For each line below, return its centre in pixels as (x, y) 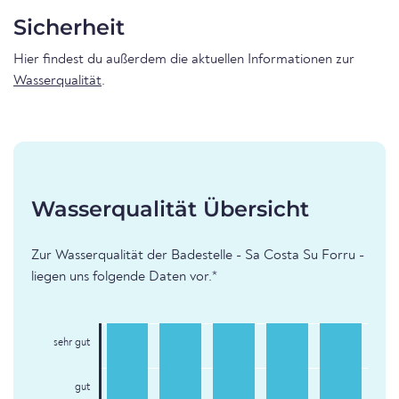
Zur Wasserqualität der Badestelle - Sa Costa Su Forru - (198, 256)
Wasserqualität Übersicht (170, 209)
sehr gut (71, 343)
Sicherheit (69, 28)
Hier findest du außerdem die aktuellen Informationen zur (184, 60)
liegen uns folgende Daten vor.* (124, 277)
